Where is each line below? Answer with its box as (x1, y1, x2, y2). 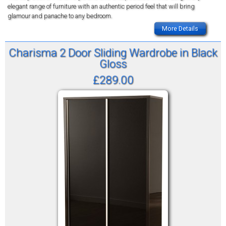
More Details (162, 25, 198, 33)
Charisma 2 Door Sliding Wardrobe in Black (9, 46, 217, 60)
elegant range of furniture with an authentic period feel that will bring (8, 3, 195, 11)
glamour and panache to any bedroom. (8, 12, 112, 20)
